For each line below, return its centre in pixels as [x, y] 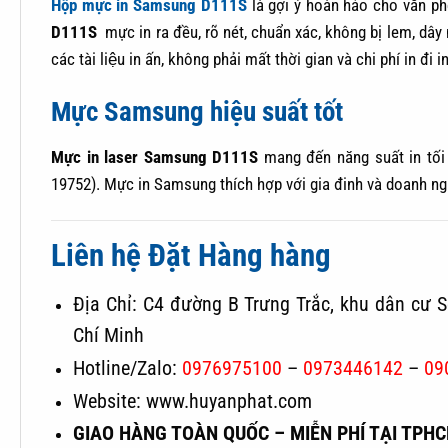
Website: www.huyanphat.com [193, 401]
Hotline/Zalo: [128, 368]
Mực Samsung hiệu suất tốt [197, 112]
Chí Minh [109, 336]
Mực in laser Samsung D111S [157, 156]
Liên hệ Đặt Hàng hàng [191, 255]
